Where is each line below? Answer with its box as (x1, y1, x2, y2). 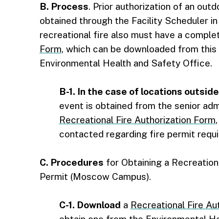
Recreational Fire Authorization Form (59, 114, 216, 125)
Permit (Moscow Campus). (39, 171, 151, 182)
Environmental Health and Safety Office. (39, 58, 212, 68)
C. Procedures (39, 157, 104, 168)
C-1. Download (59, 199, 121, 210)
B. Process (39, 1, 88, 12)
